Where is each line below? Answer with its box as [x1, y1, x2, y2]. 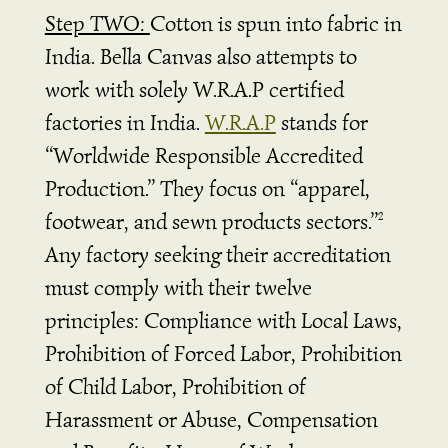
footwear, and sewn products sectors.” [44, 207, 378, 235]
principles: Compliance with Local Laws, [44, 306, 402, 334]
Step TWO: [44, 9, 150, 37]
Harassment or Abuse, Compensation [44, 405, 378, 433]
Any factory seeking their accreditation [44, 240, 391, 268]
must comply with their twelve [44, 273, 312, 301]
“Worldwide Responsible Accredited [44, 141, 363, 169]
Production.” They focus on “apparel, [44, 174, 370, 202]
